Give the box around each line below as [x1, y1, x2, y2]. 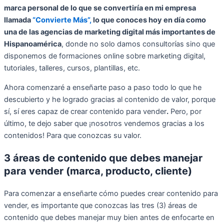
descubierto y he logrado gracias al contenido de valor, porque [4, 94, 215, 104]
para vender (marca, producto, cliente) [4, 164, 192, 177]
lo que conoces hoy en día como [93, 15, 206, 24]
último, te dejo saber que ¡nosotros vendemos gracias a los [4, 118, 204, 128]
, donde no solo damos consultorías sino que [61, 39, 215, 48]
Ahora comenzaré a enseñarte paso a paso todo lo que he [4, 82, 201, 92]
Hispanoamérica [4, 39, 61, 48]
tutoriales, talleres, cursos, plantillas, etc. [4, 63, 140, 72]
